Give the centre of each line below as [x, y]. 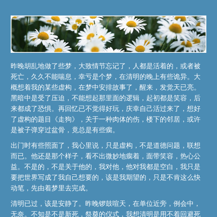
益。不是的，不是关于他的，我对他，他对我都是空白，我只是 [106, 167]
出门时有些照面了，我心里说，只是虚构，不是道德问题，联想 [106, 146]
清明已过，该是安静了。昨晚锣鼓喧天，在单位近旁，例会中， [106, 204]
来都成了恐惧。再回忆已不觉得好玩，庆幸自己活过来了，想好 [106, 109]
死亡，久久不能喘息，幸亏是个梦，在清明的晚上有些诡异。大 [106, 77]
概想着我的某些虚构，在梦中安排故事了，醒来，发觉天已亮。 [106, 87]
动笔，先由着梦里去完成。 [52, 188]
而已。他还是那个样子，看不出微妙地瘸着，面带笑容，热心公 [106, 156]
